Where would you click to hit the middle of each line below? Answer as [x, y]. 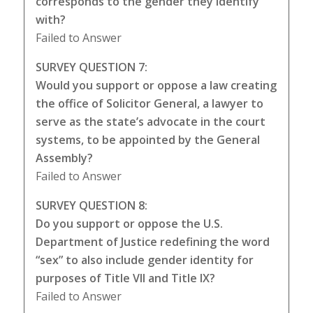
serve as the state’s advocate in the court [150, 121]
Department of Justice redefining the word [152, 241]
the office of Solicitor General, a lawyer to [149, 103]
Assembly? [64, 158]
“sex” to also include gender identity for [144, 260]
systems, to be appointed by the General [147, 139]
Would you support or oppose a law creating [156, 85]
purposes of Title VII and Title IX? [125, 278]
